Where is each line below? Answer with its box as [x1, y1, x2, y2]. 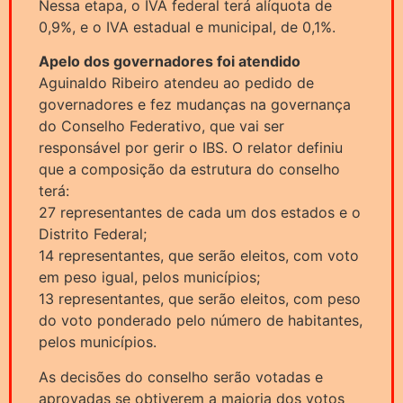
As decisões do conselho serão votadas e [39, 367, 323, 386]
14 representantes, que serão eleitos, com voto [39, 246, 359, 265]
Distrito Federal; [39, 225, 147, 244]
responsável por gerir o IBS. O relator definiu [39, 139, 343, 157]
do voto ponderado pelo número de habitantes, [39, 311, 363, 330]
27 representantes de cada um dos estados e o [39, 203, 361, 222]
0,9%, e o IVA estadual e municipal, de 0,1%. [39, 18, 336, 36]
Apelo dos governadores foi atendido [39, 52, 300, 71]
